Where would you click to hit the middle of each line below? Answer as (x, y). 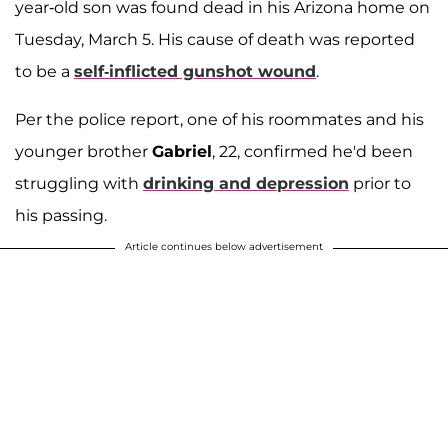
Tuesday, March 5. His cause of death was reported (215, 40)
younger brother (83, 152)
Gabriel (182, 152)
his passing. (61, 216)
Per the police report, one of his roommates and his (219, 120)
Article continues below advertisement (224, 247)
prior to (380, 184)
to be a (44, 72)
